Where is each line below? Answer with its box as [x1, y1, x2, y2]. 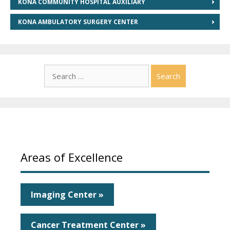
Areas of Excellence [21, 149, 123, 165]
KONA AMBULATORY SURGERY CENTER [18, 17, 138, 26]
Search [44, 64, 70, 76]
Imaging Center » [31, 188, 104, 200]
